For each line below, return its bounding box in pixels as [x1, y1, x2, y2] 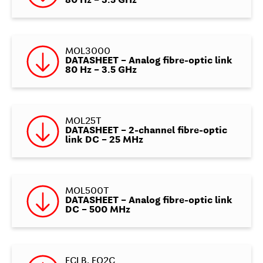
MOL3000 [65, 47, 110, 57]
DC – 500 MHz [65, 205, 130, 215]
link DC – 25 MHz [65, 136, 143, 146]
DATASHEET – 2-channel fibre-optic [65, 126, 227, 136]
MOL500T [65, 187, 109, 197]
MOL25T [65, 117, 102, 127]
